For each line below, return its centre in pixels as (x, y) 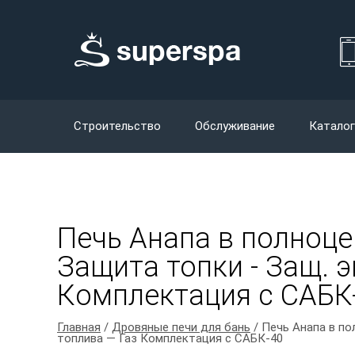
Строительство (117, 126)
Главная (79, 327)
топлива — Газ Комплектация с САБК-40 (170, 338)
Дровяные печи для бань (181, 327)
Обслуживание (235, 126)
